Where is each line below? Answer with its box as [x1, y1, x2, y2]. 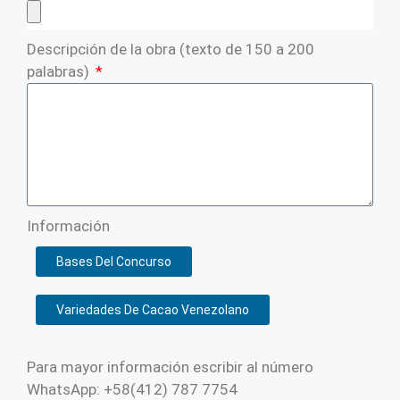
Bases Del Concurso [56, 254, 171, 269]
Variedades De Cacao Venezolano [56, 303, 249, 317]
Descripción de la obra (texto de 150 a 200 [27, 40, 314, 58]
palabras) [27, 62, 93, 80]
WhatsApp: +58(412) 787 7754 [27, 380, 237, 398]
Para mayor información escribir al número [27, 358, 313, 376]
